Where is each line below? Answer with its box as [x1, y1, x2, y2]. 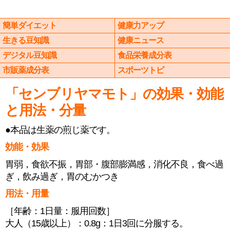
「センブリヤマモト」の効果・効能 [5, 86, 223, 102]
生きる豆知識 [3, 36, 49, 45]
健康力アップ [118, 21, 164, 30]
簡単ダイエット [3, 21, 56, 30]
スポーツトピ [118, 66, 164, 74]
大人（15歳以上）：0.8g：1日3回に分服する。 [5, 218, 188, 228]
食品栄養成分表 [118, 51, 171, 60]
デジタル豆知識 [3, 51, 56, 60]
